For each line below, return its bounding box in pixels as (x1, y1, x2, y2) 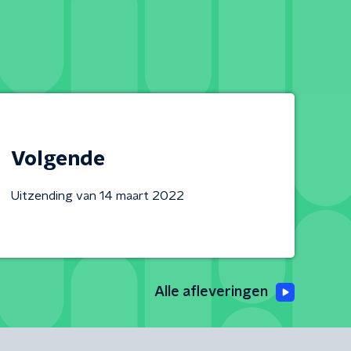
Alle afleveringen (154, 285, 268, 299)
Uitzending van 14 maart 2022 (10, 190, 184, 202)
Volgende (10, 149, 105, 169)
